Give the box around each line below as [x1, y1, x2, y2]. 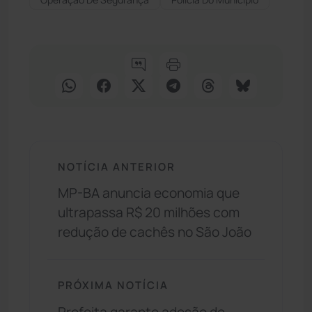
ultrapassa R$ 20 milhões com [58, 203, 240, 222]
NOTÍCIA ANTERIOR [58, 159, 175, 173]
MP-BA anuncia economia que [58, 184, 240, 203]
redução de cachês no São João [58, 223, 251, 242]
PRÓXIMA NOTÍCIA [58, 278, 169, 292]
